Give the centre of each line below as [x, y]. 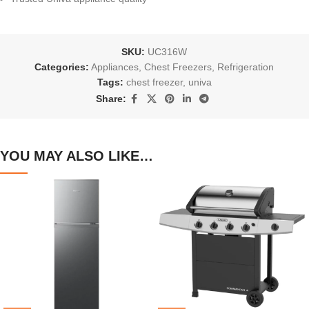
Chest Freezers [178, 67]
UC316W [168, 51]
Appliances [115, 67]
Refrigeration [246, 67]
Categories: [62, 67]
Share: [111, 99]
